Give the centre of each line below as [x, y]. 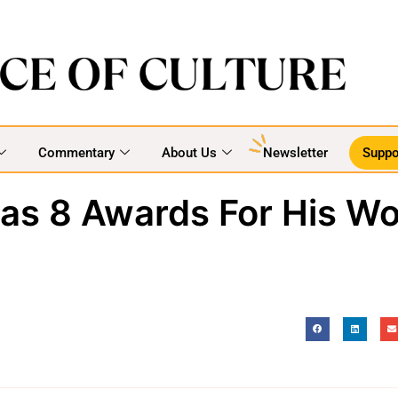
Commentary [76, 152]
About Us [189, 152]
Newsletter [295, 152]
